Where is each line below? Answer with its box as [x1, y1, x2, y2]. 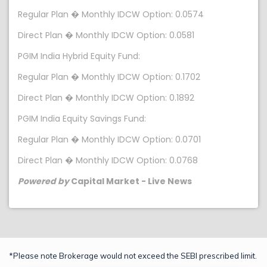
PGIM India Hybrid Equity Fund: [18, 50, 140, 62]
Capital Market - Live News [69, 175, 192, 187]
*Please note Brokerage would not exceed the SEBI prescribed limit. [9, 251, 257, 260]
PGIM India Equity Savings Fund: [18, 113, 146, 125]
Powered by [18, 175, 69, 187]
